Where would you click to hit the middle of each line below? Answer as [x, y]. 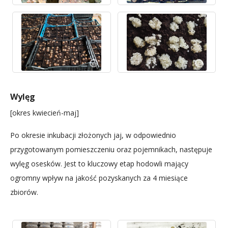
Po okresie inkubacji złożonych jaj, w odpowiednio [93, 135]
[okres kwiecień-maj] [45, 112]
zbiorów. [25, 192]
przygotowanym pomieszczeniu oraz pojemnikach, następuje [111, 149]
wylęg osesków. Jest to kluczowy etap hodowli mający [99, 163]
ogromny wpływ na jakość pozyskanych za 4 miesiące [99, 178]
